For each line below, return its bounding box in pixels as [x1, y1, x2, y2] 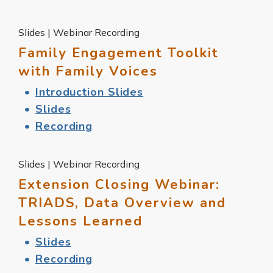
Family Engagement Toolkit [18, 43, 219, 62]
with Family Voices [18, 62, 158, 80]
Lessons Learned [18, 211, 143, 230]
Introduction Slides [35, 84, 144, 99]
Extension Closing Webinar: [18, 175, 220, 194]
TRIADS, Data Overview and [18, 193, 226, 212]
